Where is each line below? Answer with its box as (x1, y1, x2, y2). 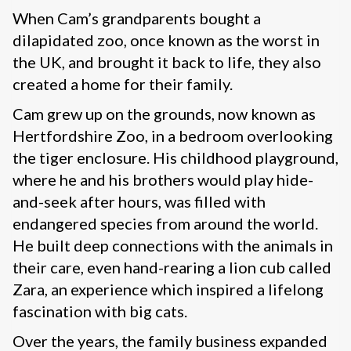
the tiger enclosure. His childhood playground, (13, 148, 338, 168)
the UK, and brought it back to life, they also (13, 52, 321, 72)
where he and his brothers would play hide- (13, 170, 313, 190)
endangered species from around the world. (13, 214, 318, 233)
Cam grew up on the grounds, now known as (13, 104, 316, 124)
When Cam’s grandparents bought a (13, 9, 261, 28)
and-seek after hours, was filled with (13, 192, 266, 212)
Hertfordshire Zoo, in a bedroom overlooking (13, 126, 333, 146)
